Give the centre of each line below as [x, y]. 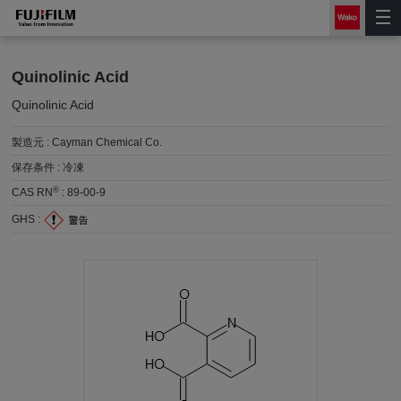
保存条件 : [38, 167]
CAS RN [33, 192]
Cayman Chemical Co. [107, 142]
